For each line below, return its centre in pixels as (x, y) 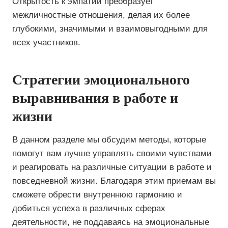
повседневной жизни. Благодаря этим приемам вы (114, 181)
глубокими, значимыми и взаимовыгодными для (110, 29)
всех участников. (46, 42)
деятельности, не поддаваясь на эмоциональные (111, 222)
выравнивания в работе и (95, 98)
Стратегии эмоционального (101, 80)
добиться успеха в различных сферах (89, 208)
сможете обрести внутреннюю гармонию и (97, 195)
